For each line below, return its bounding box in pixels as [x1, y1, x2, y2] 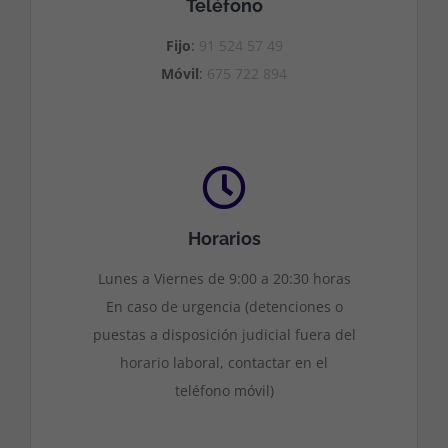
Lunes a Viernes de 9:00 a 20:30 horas [97, 269, 351, 288]
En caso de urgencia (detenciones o [105, 297, 343, 316]
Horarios [187, 228, 261, 249]
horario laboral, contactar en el [120, 353, 328, 372]
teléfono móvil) [174, 381, 274, 400]
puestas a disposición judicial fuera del [92, 325, 356, 344]
